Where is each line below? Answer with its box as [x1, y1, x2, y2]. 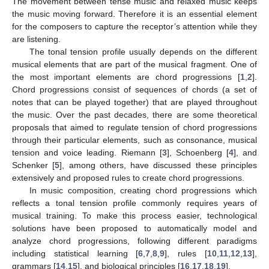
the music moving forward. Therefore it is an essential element [12, 8, 257, 19]
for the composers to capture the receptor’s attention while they [12, 21, 257, 31]
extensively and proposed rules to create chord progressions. [12, 172, 244, 183]
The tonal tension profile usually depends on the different [29, 46, 257, 56]
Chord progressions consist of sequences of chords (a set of [12, 84, 257, 94]
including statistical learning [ [12, 248, 139, 258]
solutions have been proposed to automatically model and [12, 223, 257, 233]
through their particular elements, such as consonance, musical [12, 134, 257, 145]
